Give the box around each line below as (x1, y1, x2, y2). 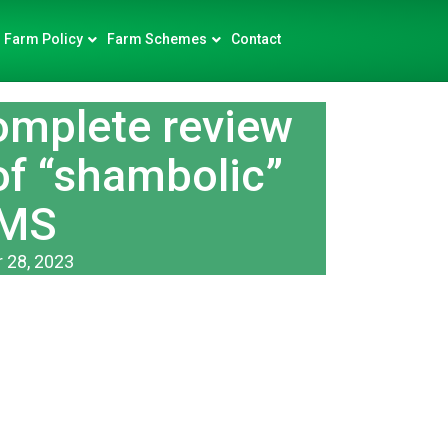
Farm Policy (4, 31, 83, 47)
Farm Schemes (107, 31, 207, 47)
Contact (231, 31, 281, 47)
